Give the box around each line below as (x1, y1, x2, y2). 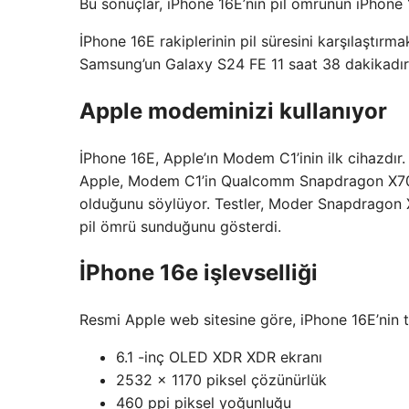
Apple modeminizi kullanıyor (79, 97, 387, 124)
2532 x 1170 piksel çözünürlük (116, 371, 327, 390)
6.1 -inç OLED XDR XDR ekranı (116, 348, 322, 367)
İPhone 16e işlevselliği (79, 259, 318, 287)
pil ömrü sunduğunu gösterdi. (79, 216, 281, 236)
